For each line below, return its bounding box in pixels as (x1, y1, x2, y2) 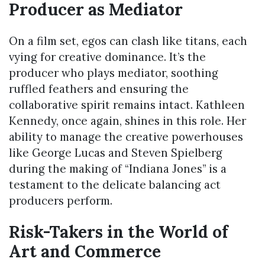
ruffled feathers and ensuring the (9, 82, 189, 96)
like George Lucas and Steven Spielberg (9, 146, 222, 160)
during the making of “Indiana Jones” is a (9, 161, 227, 176)
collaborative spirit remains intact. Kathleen (9, 98, 245, 112)
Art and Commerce (9, 241, 161, 263)
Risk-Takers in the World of (9, 221, 228, 243)
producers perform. (9, 193, 112, 208)
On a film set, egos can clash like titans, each (9, 34, 247, 49)
